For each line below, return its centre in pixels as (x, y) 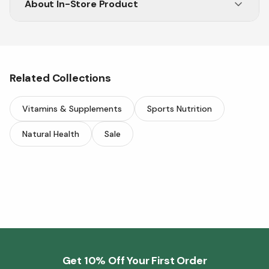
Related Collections (60, 78)
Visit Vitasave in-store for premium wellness (121, 29)
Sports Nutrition (180, 109)
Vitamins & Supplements (72, 109)
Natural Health (51, 134)
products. (46, 44)
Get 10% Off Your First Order (134, 261)
